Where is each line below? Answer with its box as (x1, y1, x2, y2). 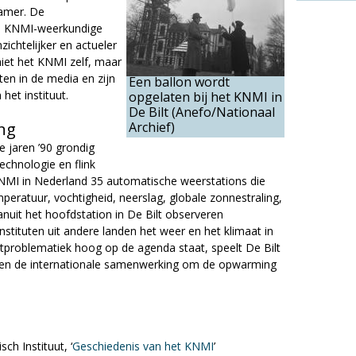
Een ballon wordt (129, 73, 230, 91)
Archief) (129, 118, 175, 136)
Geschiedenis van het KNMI (72, 339, 214, 354)
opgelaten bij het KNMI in (129, 88, 282, 106)
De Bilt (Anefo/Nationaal (129, 103, 275, 121)
